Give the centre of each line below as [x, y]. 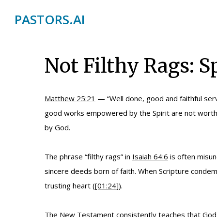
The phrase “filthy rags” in [88, 156]
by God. [57, 127]
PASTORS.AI [50, 19]
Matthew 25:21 [70, 98]
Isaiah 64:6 [150, 156]
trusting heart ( [70, 186]
